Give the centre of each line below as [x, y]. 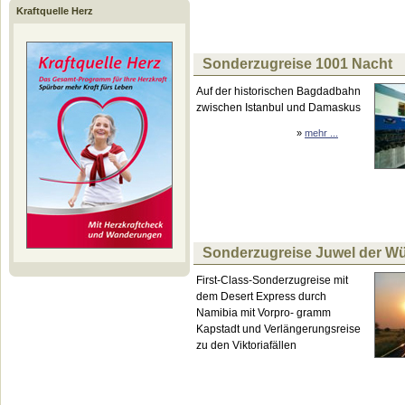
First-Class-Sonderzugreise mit [272, 280]
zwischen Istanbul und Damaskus [278, 108]
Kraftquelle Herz [55, 11]
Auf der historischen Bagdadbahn [278, 91]
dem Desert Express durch [261, 297]
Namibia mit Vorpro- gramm [264, 313]
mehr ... [321, 133]
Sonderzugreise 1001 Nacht [297, 64]
